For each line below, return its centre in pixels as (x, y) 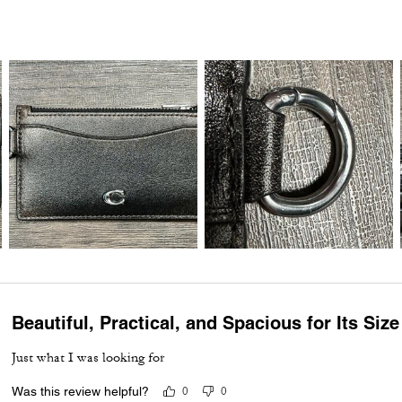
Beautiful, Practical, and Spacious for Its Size (206, 323)
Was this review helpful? (81, 391)
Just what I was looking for (88, 357)
